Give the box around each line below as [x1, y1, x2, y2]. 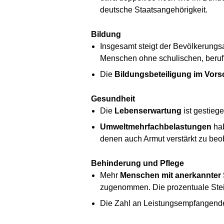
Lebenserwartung [114, 106, 181, 115]
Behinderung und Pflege [91, 158, 184, 167]
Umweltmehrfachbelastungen [99, 122, 211, 131]
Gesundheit [91, 94, 135, 103]
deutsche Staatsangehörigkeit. [99, 5, 207, 14]
